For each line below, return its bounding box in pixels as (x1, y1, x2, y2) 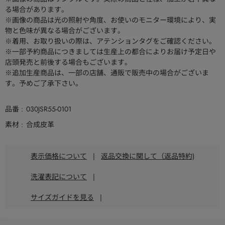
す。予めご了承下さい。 (5, 78, 82, 89)
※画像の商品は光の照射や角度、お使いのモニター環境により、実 (5, 15, 216, 26)
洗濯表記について (31, 171, 87, 182)
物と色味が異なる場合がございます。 (5, 26, 125, 36)
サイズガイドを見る (31, 192, 94, 202)
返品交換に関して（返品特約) (101, 151, 194, 161)
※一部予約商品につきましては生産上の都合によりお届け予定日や (5, 47, 216, 57)
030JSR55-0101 (26, 104, 71, 115)
